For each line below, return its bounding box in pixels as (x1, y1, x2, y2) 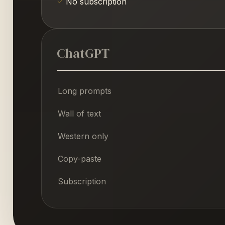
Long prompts (58, 85, 111, 96)
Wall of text (58, 108, 101, 119)
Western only (58, 131, 108, 141)
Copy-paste (58, 153, 101, 164)
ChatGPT (57, 44, 109, 62)
